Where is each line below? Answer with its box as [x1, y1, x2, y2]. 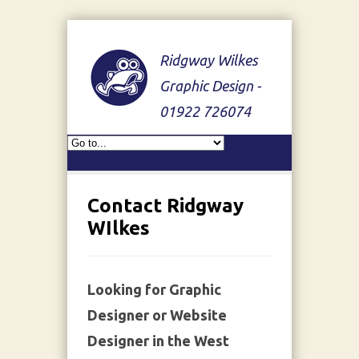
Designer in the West [87, 333, 229, 349]
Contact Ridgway [87, 195, 244, 216]
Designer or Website [87, 307, 227, 323]
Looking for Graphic [87, 281, 221, 297]
